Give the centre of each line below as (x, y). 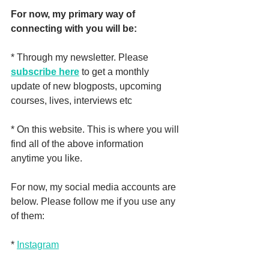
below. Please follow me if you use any (94, 201)
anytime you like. (47, 158)
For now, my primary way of (74, 14)
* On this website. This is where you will (96, 129)
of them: (28, 216)
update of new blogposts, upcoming (87, 86)
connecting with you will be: (74, 29)
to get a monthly (115, 72)
